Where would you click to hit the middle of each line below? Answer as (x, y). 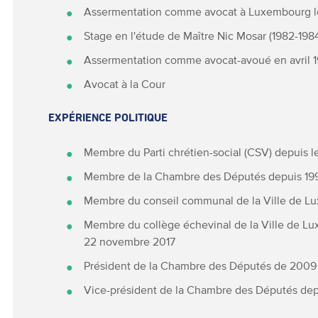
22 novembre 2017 (130, 241)
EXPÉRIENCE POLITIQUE (108, 117)
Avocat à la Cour (125, 83)
